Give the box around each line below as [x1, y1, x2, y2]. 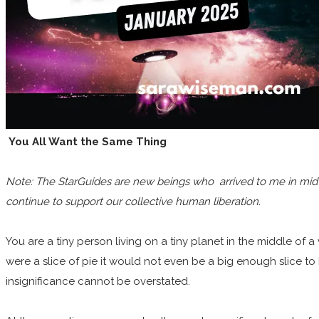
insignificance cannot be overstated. [6, 275, 190, 288]
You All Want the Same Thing [6, 135, 167, 149]
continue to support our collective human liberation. [6, 195, 263, 209]
